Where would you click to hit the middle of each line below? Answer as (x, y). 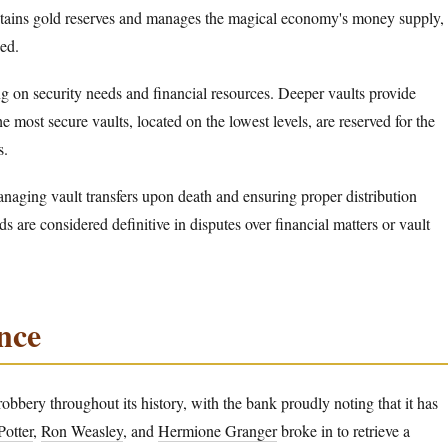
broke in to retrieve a (343, 431)
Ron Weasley (82, 431)
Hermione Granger (217, 431)
